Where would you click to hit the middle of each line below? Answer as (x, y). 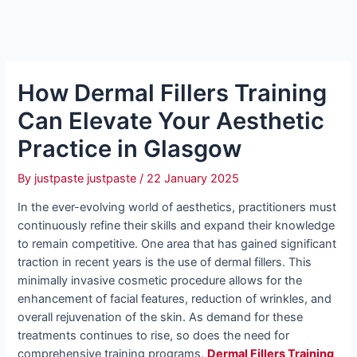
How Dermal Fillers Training (173, 92)
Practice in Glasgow (130, 148)
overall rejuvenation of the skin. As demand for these (161, 318)
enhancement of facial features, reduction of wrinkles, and (175, 299)
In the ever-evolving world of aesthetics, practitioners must (177, 208)
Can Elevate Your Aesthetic (171, 120)
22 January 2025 (193, 178)
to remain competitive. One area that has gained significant (177, 244)
